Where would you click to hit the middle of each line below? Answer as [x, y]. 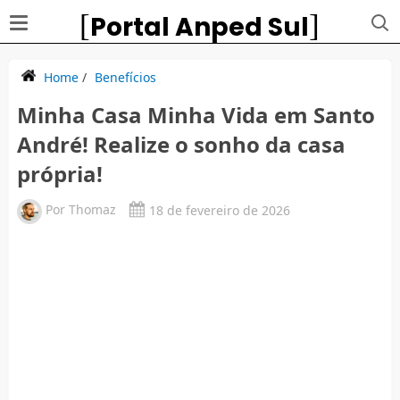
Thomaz [92, 210]
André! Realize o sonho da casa [181, 144]
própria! [59, 173]
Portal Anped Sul [200, 27]
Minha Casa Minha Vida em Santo [196, 114]
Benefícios [125, 77]
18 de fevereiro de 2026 [219, 210]
